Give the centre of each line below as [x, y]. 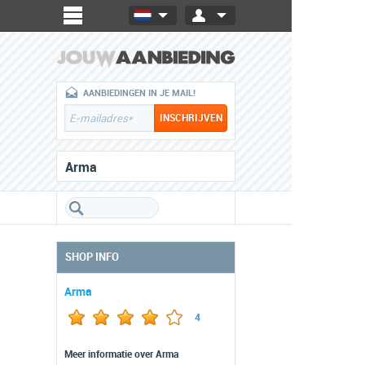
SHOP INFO [92, 257]
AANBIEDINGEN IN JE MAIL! [139, 93]
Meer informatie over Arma [121, 354]
